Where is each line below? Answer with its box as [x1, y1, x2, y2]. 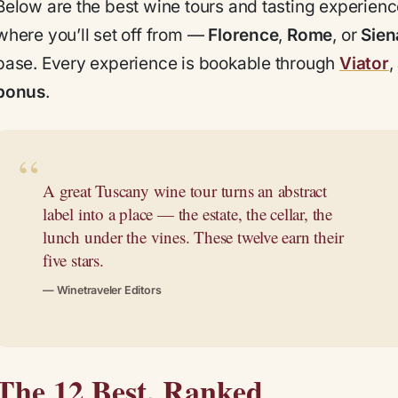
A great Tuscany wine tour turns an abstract [43, 179, 328, 203]
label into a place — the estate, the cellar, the [43, 203, 332, 226]
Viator [339, 52, 389, 74]
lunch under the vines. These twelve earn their [43, 226, 344, 249]
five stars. [43, 249, 104, 272]
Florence [208, 24, 279, 45]
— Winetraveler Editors [43, 283, 162, 298]
